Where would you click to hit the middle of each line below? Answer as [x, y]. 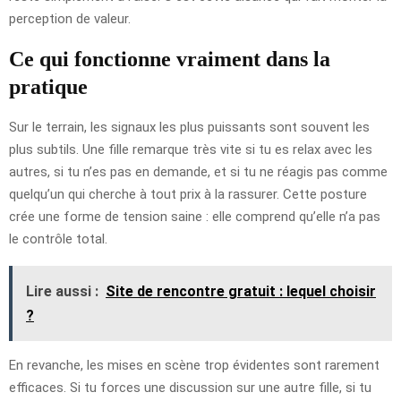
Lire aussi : [62, 291]
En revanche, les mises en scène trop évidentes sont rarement [194, 365]
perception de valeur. [70, 18]
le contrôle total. [58, 239]
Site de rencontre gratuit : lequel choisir [241, 291]
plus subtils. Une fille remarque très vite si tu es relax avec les [191, 149]
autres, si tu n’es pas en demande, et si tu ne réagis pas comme [198, 171]
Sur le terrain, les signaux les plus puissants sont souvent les [189, 127]
